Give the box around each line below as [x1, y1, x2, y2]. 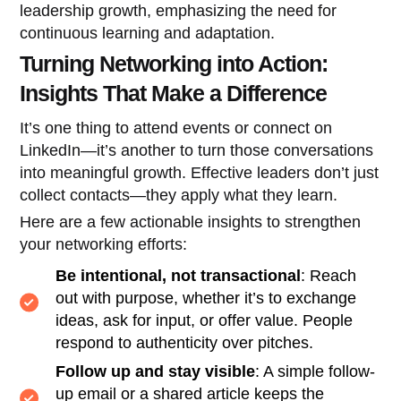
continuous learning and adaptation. [20, 23, 276, 42]
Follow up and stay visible [55, 362, 256, 380]
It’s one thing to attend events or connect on [20, 118, 333, 137]
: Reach [301, 266, 357, 285]
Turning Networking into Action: [20, 50, 328, 76]
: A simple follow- [255, 362, 376, 380]
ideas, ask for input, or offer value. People [55, 311, 354, 329]
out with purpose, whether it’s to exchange [55, 288, 357, 307]
